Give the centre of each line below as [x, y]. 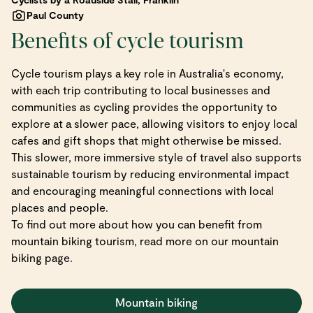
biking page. [42, 258]
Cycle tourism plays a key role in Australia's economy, [147, 73]
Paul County [55, 15]
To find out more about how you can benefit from [137, 224]
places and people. [60, 208]
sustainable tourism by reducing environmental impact [150, 174]
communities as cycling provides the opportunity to [144, 107]
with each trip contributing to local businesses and [141, 90]
